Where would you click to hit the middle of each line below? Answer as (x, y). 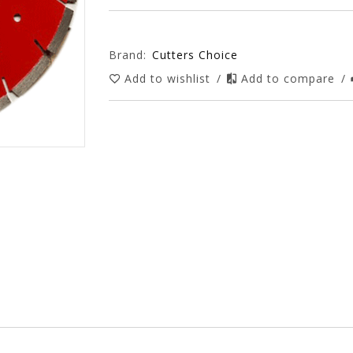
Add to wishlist (170, 78)
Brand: (128, 55)
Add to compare (290, 78)
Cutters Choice (195, 55)
